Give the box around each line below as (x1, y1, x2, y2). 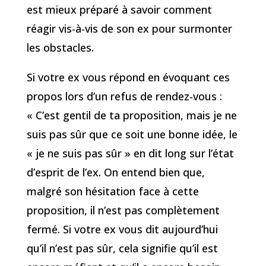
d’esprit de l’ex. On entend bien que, (26, 165, 205, 180)
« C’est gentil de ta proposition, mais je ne (26, 108, 237, 123)
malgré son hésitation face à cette (26, 184, 199, 199)
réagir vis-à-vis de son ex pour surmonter (26, 21, 232, 36)
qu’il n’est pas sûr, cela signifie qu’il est (26, 241, 218, 256)
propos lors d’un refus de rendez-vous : (26, 89, 222, 104)
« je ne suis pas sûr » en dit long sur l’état (26, 146, 234, 161)
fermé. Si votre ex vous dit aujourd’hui (26, 222, 218, 237)
